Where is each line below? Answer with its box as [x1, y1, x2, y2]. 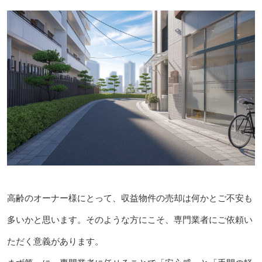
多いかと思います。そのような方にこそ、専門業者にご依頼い [6, 215, 253, 225]
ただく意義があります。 [6, 236, 104, 247]
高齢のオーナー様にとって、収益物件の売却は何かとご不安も [6, 193, 253, 204]
